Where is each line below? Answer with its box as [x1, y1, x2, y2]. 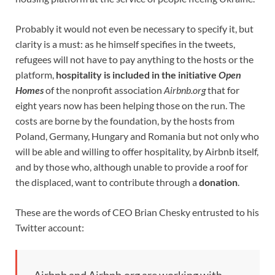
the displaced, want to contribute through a [15, 176, 199, 188]
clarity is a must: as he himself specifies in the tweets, [15, 38, 235, 50]
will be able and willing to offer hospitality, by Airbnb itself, [15, 145, 258, 158]
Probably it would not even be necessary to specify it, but [15, 23, 254, 35]
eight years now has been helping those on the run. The [15, 99, 245, 112]
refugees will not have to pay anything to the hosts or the [15, 53, 254, 66]
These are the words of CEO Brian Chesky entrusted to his [15, 206, 259, 219]
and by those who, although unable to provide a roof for [15, 161, 248, 173]
